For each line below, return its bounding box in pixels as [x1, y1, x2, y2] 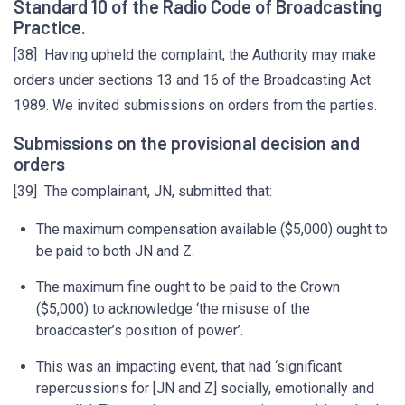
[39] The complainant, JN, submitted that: [14, 183, 272, 200]
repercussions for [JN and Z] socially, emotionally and [36, 380, 374, 397]
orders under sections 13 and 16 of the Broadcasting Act [14, 71, 371, 89]
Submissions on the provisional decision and [14, 132, 360, 154]
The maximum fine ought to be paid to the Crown [36, 278, 340, 296]
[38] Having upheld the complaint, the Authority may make [14, 46, 376, 63]
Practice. [14, 16, 86, 38]
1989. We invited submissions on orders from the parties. [14, 97, 377, 114]
